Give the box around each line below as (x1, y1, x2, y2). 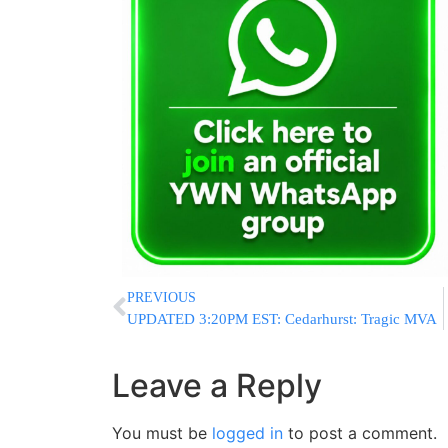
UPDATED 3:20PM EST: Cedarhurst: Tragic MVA (127, 310, 437, 327)
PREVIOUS (127, 289, 196, 305)
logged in (212, 422, 283, 443)
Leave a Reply (112, 365, 322, 405)
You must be (112, 422, 212, 443)
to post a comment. (283, 422, 437, 443)
